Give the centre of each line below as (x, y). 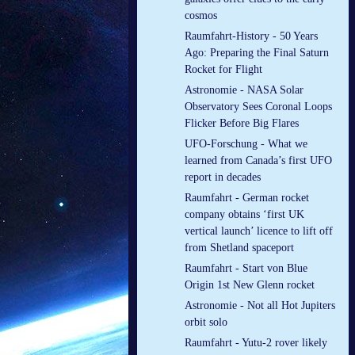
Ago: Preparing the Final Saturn (257, 53)
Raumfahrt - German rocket (247, 198)
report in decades (223, 177)
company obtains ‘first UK (244, 215)
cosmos (201, 16)
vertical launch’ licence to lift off (259, 231)
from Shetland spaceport (239, 248)
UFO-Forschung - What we (246, 144)
